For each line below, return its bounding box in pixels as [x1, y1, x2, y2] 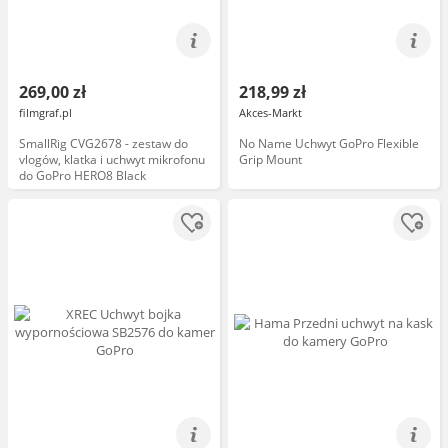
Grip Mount [239, 151, 302, 168]
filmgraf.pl [19, 105, 72, 120]
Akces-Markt [239, 105, 302, 120]
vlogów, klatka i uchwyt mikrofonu [19, 151, 205, 168]
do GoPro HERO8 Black [19, 167, 146, 184]
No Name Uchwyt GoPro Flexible [239, 135, 419, 152]
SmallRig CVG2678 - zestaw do [19, 135, 188, 152]
